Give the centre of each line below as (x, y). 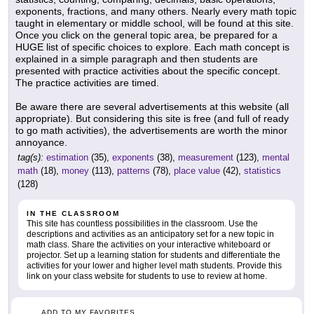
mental (276, 158)
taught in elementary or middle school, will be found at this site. (155, 23)
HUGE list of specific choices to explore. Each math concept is (152, 47)
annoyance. (41, 143)
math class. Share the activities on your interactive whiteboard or (149, 245)
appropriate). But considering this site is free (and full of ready (152, 119)
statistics (262, 171)
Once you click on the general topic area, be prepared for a (146, 35)
